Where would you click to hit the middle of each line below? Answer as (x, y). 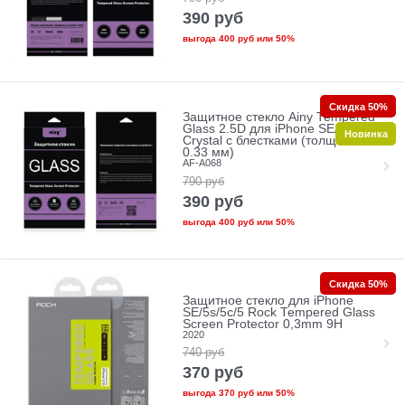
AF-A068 (202, 163)
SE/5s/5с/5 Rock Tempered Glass (278, 312)
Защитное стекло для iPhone (268, 300)
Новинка (366, 133)
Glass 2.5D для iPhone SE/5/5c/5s (281, 129)
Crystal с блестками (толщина (270, 141)
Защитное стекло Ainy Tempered (278, 118)
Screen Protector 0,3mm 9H (262, 324)
